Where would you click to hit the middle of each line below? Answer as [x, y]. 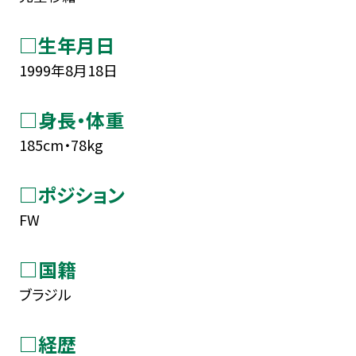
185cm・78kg [61, 144]
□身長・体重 [71, 119]
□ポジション [72, 194]
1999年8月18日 [68, 70]
